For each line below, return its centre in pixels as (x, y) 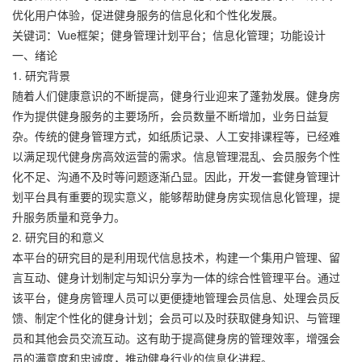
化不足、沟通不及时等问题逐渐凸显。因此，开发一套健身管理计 (176, 176)
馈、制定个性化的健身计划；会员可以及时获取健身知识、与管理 (176, 318)
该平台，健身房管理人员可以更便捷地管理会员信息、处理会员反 (176, 297)
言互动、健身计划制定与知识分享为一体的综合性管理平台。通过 (176, 277)
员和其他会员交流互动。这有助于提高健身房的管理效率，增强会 (176, 338)
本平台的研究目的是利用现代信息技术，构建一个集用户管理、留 (176, 257)
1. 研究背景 (41, 75)
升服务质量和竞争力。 (69, 217)
